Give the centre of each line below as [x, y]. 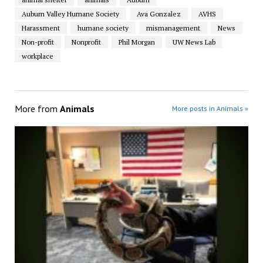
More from [37, 109]
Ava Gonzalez [159, 14]
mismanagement [173, 28]
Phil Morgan [136, 42]
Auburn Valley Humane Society [70, 14]
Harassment [41, 28]
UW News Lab [194, 42]
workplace [37, 56]
